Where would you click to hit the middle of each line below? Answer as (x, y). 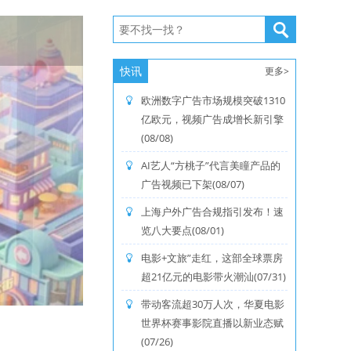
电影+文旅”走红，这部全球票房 (212, 258)
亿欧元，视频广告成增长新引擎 (212, 119)
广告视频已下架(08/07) (193, 184)
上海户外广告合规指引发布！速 (212, 212)
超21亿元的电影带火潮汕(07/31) (213, 277)
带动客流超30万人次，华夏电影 (213, 304)
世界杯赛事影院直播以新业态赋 (212, 323)
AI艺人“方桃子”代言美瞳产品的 (211, 165)
